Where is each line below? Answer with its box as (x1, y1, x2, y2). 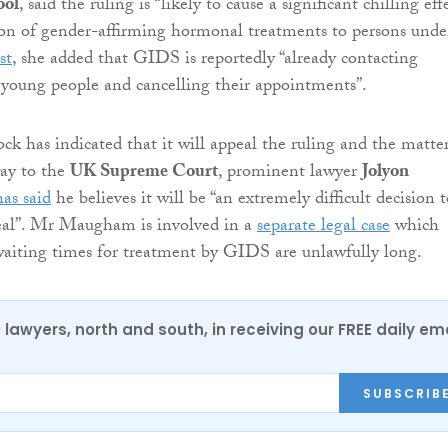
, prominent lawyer (218, 158, 362, 190)
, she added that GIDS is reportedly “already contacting (12, 45, 418, 77)
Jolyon (362, 158, 409, 190)
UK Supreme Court (70, 158, 218, 190)
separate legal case (257, 212, 390, 244)
